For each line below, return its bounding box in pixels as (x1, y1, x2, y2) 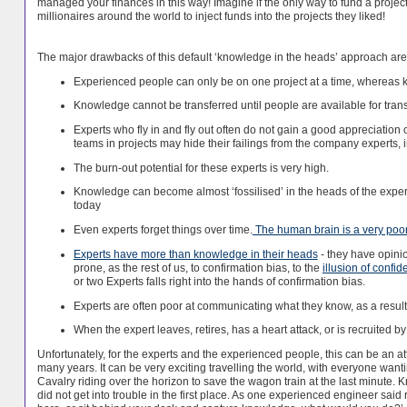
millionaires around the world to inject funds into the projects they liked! (36, 10, 385, 23)
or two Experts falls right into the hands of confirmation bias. (73, 274, 365, 287)
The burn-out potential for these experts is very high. (73, 161, 332, 174)
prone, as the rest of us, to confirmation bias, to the (73, 261, 323, 273)
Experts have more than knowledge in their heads (73, 247, 318, 260)
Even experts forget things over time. (73, 223, 253, 236)
